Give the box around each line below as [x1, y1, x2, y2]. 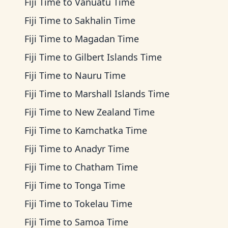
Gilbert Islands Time [75, 51, 162, 63]
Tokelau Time [75, 197, 132, 210]
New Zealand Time [75, 106, 155, 118]
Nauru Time [75, 69, 126, 81]
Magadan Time [75, 33, 139, 45]
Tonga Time [75, 179, 125, 191]
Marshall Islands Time [75, 88, 169, 100]
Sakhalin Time [75, 14, 135, 26]
